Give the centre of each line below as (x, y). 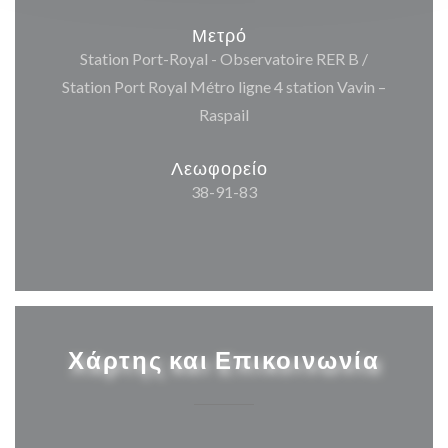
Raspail (224, 115)
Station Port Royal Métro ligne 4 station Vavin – (224, 87)
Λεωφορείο (219, 168)
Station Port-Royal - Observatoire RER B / (224, 59)
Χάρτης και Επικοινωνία (224, 360)
